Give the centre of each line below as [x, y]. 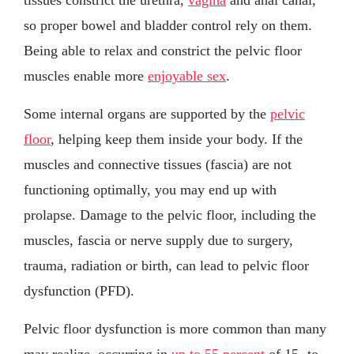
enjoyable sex [187, 75]
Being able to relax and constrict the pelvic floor [163, 50]
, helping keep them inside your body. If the [177, 139]
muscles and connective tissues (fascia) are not [158, 164]
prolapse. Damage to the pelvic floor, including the [170, 215]
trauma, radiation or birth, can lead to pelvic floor [166, 265]
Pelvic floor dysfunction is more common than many [175, 328]
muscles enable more [86, 75]
